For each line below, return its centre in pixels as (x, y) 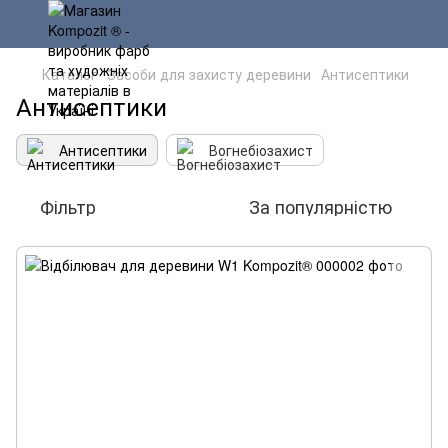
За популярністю (320, 206)
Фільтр (68, 206)
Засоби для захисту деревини (209, 74)
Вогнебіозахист (261, 150)
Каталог (69, 74)
